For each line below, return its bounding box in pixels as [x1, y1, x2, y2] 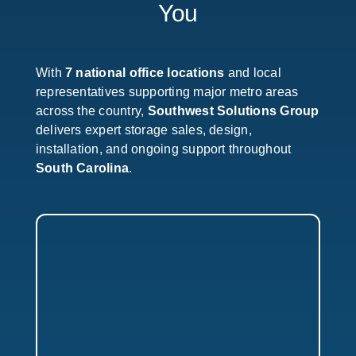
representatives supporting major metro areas [35, 85, 299, 99]
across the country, [35, 104, 148, 118]
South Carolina [35, 161, 130, 175]
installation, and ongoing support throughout [35, 142, 292, 156]
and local [224, 66, 281, 79]
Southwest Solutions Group [147, 104, 319, 118]
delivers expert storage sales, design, [35, 123, 252, 137]
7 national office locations [64, 66, 225, 79]
